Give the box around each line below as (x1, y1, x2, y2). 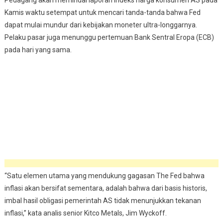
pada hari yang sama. (4, 46, 72, 54)
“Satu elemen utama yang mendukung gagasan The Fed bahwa (4, 172, 205, 180)
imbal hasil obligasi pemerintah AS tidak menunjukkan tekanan (4, 197, 201, 205)
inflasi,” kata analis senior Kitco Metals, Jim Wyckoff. (4, 209, 167, 218)
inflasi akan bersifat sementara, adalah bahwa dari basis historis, (4, 184, 207, 193)
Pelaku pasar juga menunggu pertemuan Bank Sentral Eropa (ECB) (4, 33, 214, 42)
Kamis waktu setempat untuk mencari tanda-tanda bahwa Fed (4, 8, 201, 17)
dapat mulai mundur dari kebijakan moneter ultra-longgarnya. (4, 21, 197, 29)
